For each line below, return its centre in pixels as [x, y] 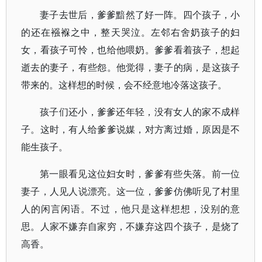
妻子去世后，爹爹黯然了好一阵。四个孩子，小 [140, 15]
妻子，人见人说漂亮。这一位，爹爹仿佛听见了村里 [131, 191]
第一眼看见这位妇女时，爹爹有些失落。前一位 [140, 174]
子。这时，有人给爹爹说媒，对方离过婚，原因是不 [131, 129]
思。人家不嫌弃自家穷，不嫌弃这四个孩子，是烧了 [131, 226]
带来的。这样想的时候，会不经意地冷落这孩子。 [124, 85]
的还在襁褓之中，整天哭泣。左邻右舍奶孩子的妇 [131, 32]
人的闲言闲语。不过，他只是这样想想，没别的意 [131, 209]
